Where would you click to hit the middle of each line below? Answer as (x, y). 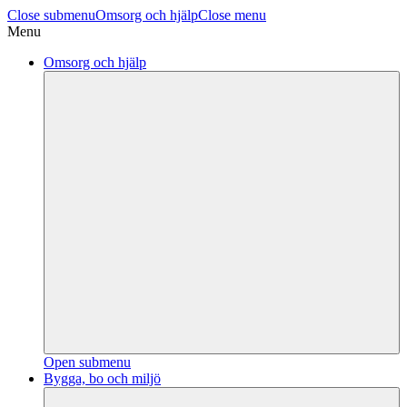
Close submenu (51, 15)
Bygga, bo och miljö (102, 378)
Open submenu (87, 362)
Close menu (232, 15)
